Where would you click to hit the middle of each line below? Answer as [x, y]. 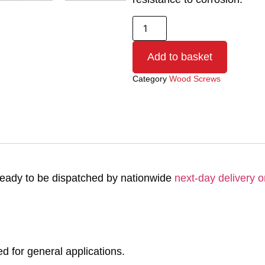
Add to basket [180, 56]
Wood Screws [195, 78]
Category [150, 78]
